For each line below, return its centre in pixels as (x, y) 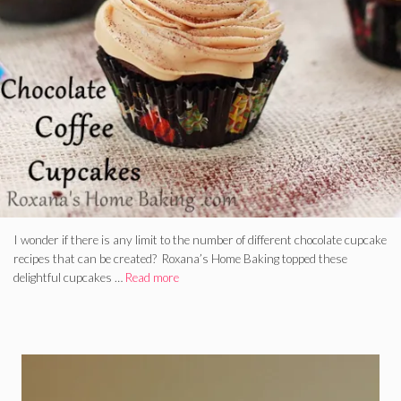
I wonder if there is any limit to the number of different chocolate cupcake (200, 240)
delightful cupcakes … (69, 278)
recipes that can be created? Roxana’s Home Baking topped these (180, 259)
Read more (152, 278)
